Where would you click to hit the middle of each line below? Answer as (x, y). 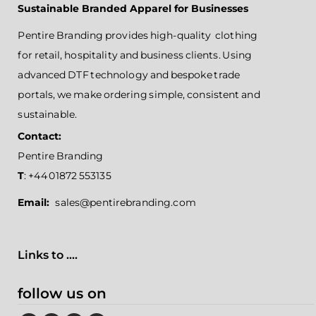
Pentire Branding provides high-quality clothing (138, 35)
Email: (37, 202)
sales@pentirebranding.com (126, 202)
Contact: (40, 136)
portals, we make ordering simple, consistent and (139, 95)
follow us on (62, 293)
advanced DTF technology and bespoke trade (129, 75)
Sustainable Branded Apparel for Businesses (133, 8)
